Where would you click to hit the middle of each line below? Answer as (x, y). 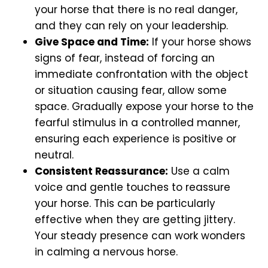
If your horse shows (200, 42)
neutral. (54, 155)
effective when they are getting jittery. (135, 220)
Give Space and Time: (92, 42)
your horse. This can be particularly (125, 204)
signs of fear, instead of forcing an (125, 58)
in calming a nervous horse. (106, 252)
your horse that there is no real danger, (136, 10)
